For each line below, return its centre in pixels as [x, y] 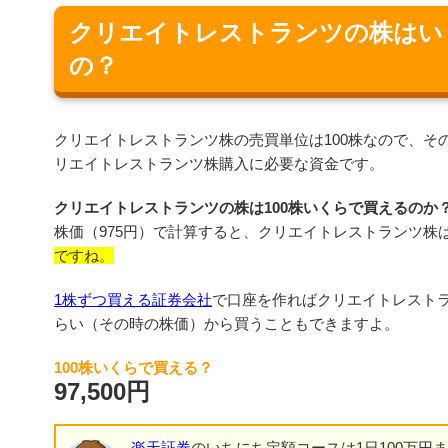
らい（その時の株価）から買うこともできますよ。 [226, 323]
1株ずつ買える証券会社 [133, 299]
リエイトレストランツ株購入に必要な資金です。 [219, 163]
